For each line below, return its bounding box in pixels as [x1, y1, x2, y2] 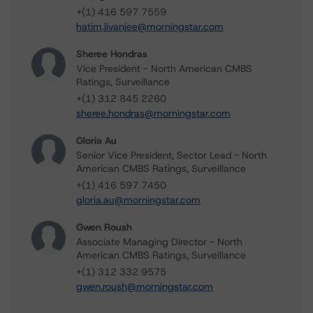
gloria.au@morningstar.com [76, 194, 201, 206]
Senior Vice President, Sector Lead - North [76, 149, 267, 161]
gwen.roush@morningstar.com [76, 280, 213, 293]
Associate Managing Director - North [76, 235, 242, 248]
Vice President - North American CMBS [76, 62, 252, 75]
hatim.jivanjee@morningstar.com [76, 20, 224, 33]
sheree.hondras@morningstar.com [76, 107, 231, 119]
